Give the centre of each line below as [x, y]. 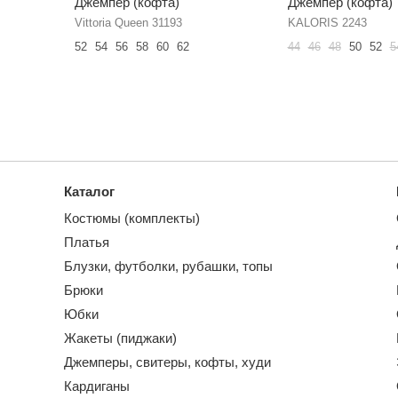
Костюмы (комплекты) [132, 218]
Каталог [89, 191]
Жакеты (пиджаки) [120, 338]
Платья [87, 242]
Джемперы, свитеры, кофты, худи [167, 362]
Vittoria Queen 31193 [128, 23]
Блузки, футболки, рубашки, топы [168, 266]
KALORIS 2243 [327, 23]
